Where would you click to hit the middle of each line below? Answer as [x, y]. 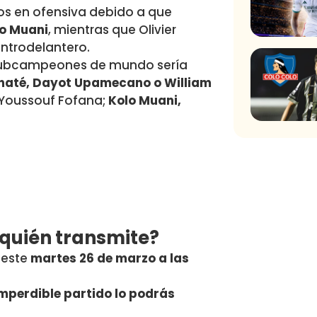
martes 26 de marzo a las [110, 259]
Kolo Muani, [145, 101]
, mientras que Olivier [112, 30]
